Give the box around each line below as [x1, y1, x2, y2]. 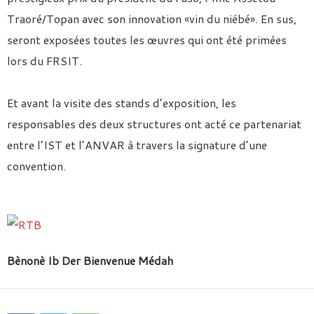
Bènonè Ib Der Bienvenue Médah [7, 252, 173, 268]
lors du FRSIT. [7, 53, 82, 69]
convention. [7, 158, 66, 174]
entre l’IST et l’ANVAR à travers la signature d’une [7, 137, 267, 153]
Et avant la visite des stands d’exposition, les [7, 95, 236, 111]
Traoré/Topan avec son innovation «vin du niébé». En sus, [7, 11, 296, 27]
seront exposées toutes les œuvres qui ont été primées [7, 32, 287, 48]
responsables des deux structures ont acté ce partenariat [7, 116, 301, 132]
